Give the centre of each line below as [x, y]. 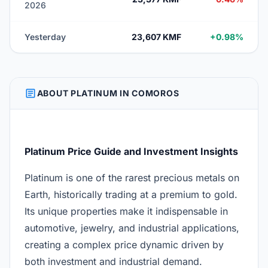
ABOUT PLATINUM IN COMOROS [108, 93]
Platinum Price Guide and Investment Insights [131, 151]
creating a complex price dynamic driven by [124, 245]
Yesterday [45, 37]
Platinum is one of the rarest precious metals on [132, 178]
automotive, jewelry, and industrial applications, [132, 228]
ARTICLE [31, 93]
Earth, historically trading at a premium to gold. [131, 194]
